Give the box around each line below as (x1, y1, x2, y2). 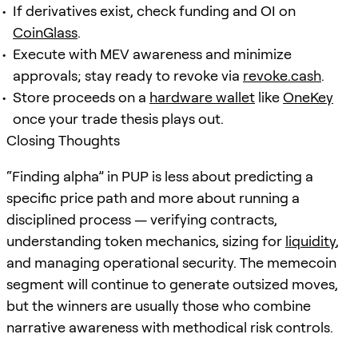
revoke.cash (243, 66, 321, 84)
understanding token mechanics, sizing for (6, 232, 285, 249)
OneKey (283, 88, 333, 105)
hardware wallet (149, 88, 255, 105)
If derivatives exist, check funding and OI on (13, 2, 296, 19)
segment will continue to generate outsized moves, (6, 275, 338, 292)
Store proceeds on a (13, 88, 149, 105)
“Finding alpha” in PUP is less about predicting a (6, 167, 313, 185)
